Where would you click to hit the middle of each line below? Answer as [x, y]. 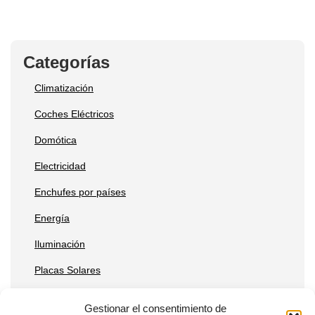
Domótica [56, 140]
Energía [52, 218]
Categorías [66, 63]
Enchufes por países [80, 192]
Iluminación [60, 244]
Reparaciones [65, 296]
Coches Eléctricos [74, 114]
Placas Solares [67, 270]
